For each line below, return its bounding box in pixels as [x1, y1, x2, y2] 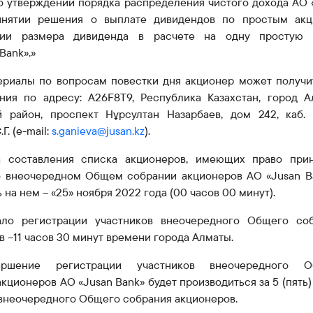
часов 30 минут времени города [24, 230, 192, 245]
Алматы [192, 230, 231, 245]
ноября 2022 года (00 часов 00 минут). [76, 185, 275, 200]
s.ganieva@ [52, 124, 106, 138]
